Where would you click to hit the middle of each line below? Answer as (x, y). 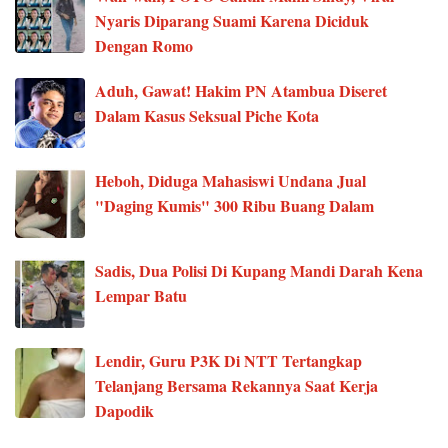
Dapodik (124, 411)
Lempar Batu (141, 296)
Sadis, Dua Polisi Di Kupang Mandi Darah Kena (259, 271)
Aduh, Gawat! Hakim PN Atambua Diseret (241, 91)
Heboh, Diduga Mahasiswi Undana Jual (230, 181)
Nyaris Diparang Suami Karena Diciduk (232, 21)
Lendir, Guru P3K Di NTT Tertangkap (228, 361)
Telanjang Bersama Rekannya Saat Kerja (236, 386)
